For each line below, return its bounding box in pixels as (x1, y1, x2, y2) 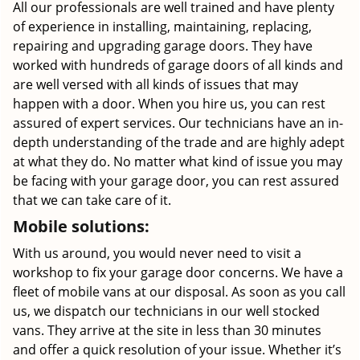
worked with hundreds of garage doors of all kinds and (13, 56, 343, 74)
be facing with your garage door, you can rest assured (13, 172, 339, 190)
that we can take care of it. (13, 191, 171, 209)
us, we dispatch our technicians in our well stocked (13, 302, 320, 320)
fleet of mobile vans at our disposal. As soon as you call (13, 283, 346, 301)
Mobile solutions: (13, 215, 149, 237)
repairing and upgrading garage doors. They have (13, 37, 313, 55)
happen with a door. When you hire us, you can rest (13, 95, 325, 112)
